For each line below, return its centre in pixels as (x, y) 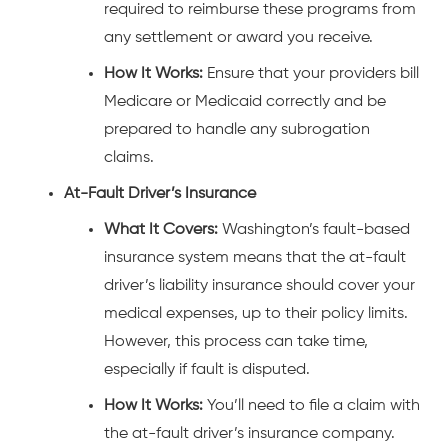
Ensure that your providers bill (311, 73)
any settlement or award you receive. (238, 37)
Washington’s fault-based (314, 229)
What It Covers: (161, 229)
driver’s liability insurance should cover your (259, 285)
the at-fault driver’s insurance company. (249, 433)
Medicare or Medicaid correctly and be (245, 101)
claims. (129, 157)
